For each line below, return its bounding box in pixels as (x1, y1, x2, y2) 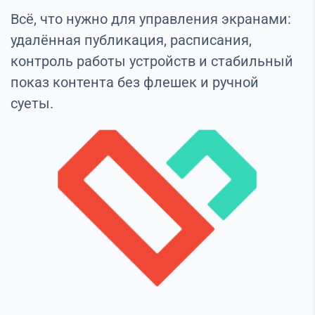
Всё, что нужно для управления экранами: (11, 11, 291, 28)
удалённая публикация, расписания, (11, 32, 252, 49)
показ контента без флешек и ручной (11, 74, 259, 91)
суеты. (11, 95, 53, 112)
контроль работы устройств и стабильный (11, 53, 293, 70)
